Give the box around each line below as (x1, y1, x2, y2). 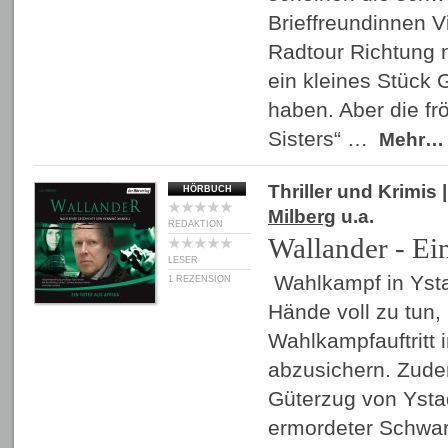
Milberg (268, 206, 336, 227)
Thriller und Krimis (268, 181, 437, 202)
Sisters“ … (268, 127, 374, 150)
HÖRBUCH (182, 184, 232, 194)
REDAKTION (168, 219, 223, 229)
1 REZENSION (168, 274, 231, 284)
